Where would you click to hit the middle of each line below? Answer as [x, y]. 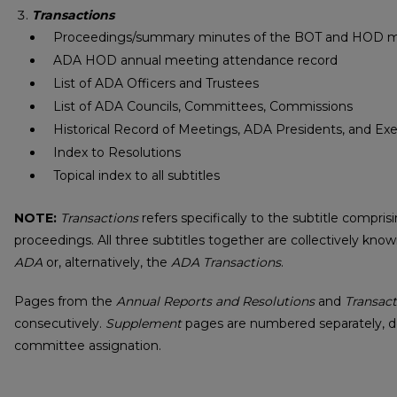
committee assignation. [88, 345]
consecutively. [60, 323]
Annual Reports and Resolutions [215, 301]
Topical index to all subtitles [136, 176]
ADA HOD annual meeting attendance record [195, 61]
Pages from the [65, 301]
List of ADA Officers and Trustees [156, 84]
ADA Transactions [226, 263]
